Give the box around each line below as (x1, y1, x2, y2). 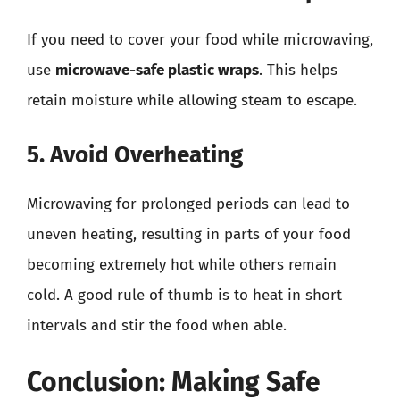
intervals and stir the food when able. (27, 315, 287, 335)
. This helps (259, 61, 337, 79)
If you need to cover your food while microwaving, (27, 30, 373, 49)
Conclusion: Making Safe (27, 366, 321, 398)
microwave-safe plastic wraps (55, 61, 259, 79)
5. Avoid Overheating (27, 140, 243, 169)
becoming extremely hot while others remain (27, 254, 337, 274)
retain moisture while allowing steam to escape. (27, 91, 357, 110)
